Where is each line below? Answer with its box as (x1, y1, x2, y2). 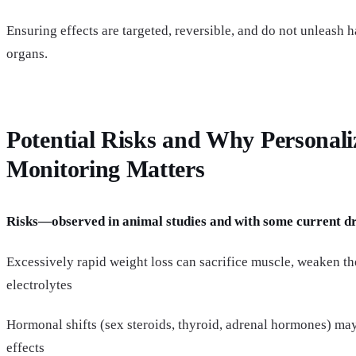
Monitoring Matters (6, 156, 205, 183)
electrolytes (6, 277, 72, 292)
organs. (6, 46, 48, 62)
